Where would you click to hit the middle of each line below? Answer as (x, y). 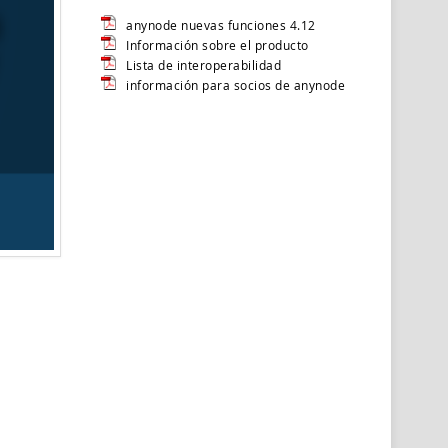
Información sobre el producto (217, 45)
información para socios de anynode (235, 85)
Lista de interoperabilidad (203, 65)
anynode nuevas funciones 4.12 (221, 25)
